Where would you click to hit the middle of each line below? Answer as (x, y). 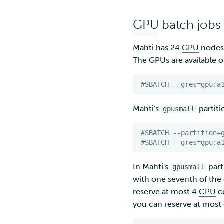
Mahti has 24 (157, 48)
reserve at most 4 (166, 192)
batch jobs (190, 25)
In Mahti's (152, 167)
